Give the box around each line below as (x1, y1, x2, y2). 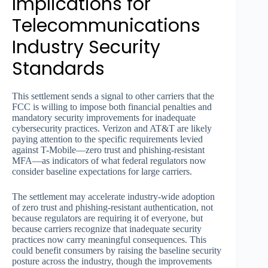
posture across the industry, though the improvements (12, 256, 212, 267)
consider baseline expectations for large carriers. (12, 166, 192, 177)
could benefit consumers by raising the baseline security (12, 245, 221, 256)
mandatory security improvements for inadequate (12, 112, 196, 123)
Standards (12, 56, 105, 82)
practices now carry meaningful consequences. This (12, 234, 206, 245)
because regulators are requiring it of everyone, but (12, 213, 203, 224)
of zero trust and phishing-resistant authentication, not (12, 202, 213, 213)
